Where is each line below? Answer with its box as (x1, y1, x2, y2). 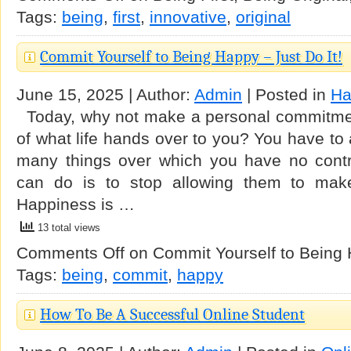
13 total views (34, 222, 100, 234)
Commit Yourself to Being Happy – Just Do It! (40, 47, 342, 66)
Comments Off (16, 244, 125, 262)
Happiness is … (16, 195, 135, 213)
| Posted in (242, 85, 331, 103)
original (236, 8, 291, 26)
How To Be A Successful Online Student (40, 305, 305, 324)
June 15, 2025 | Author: (16, 85, 194, 103)
